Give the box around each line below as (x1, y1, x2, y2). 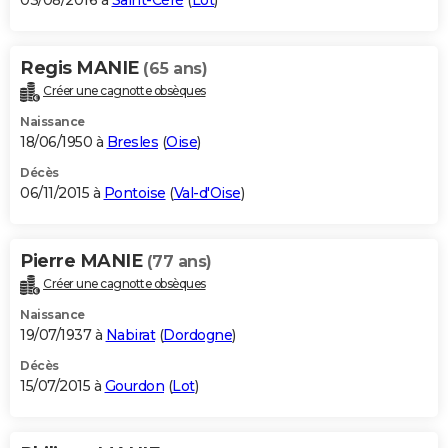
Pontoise (103, 184, 166, 203)
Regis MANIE (20, 57, 143, 80)
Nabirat (105, 325, 155, 344)
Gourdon (104, 376, 164, 395)
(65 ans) (143, 59, 207, 79)
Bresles (106, 133, 158, 152)
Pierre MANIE (20, 250, 147, 273)
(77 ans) (146, 252, 212, 272)
